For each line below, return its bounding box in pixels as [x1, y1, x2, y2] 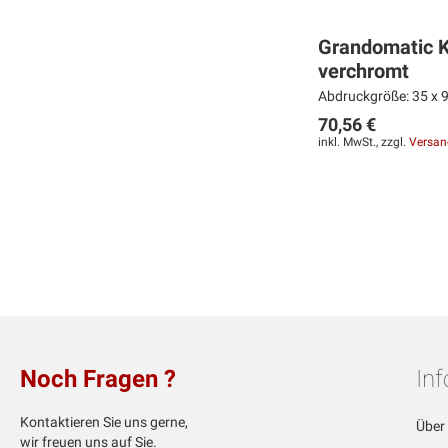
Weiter [35, 178, 72, 194]
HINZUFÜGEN [44, 316, 138, 333]
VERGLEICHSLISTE [44, 281, 177, 298]
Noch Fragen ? [20, 365, 176, 394]
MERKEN [44, 211, 105, 228]
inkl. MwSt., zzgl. [317, 135, 409, 150]
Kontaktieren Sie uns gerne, [20, 414, 188, 431]
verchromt [317, 59, 409, 84]
